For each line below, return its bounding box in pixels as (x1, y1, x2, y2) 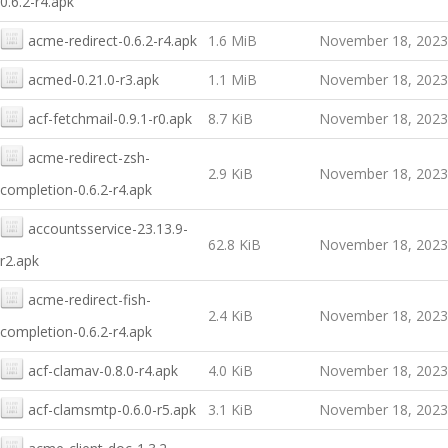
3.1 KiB (208, 400, 253, 419)
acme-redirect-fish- (28, 290, 151, 309)
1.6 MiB (208, 31, 257, 50)
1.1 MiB (208, 70, 257, 89)
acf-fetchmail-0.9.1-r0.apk (28, 109, 192, 128)
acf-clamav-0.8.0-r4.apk (28, 361, 178, 380)
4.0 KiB (208, 361, 253, 380)
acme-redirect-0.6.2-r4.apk (28, 31, 197, 50)
